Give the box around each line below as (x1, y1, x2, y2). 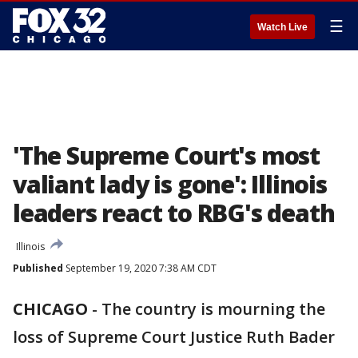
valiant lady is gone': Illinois (13, 168, 327, 201)
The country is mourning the (101, 298, 325, 320)
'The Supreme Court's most (13, 139, 320, 172)
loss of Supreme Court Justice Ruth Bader (13, 326, 335, 348)
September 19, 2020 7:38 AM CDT (63, 261, 217, 275)
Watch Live (257, 22, 308, 33)
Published (13, 261, 63, 275)
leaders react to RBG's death (13, 197, 335, 229)
